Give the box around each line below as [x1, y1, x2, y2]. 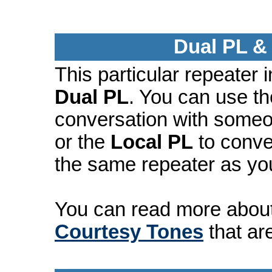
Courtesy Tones [55, 220, 203, 243]
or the [55, 131, 110, 153]
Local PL [110, 131, 193, 153]
